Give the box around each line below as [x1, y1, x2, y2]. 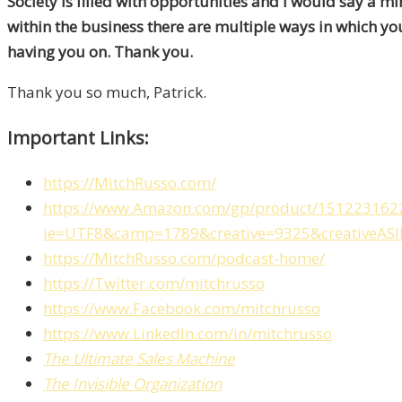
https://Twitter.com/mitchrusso [43, 273, 265, 294]
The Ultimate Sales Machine [43, 348, 235, 370]
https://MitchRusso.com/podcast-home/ [43, 248, 325, 269]
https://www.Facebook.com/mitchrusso [43, 298, 320, 319]
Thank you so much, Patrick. [7, 82, 206, 103]
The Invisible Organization [43, 373, 222, 395]
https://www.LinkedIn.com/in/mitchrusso [43, 323, 332, 345]
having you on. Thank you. [7, 41, 193, 63]
